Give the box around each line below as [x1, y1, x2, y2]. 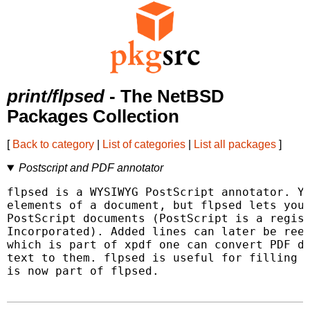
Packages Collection [7, 107, 179, 127]
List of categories [102, 138, 185, 151]
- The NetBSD [104, 86, 224, 107]
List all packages [194, 138, 276, 151]
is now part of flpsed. [7, 264, 159, 278]
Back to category [12, 138, 94, 151]
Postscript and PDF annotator [18, 162, 163, 174]
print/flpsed [7, 86, 104, 107]
